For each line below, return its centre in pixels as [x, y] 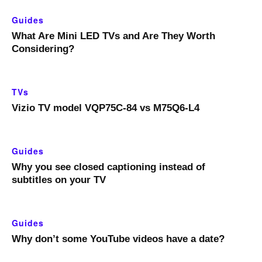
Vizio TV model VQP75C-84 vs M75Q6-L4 [106, 108]
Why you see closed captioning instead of [108, 167]
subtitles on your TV [59, 180]
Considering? [43, 49]
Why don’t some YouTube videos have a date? [118, 239]
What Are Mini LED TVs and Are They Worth [113, 36]
